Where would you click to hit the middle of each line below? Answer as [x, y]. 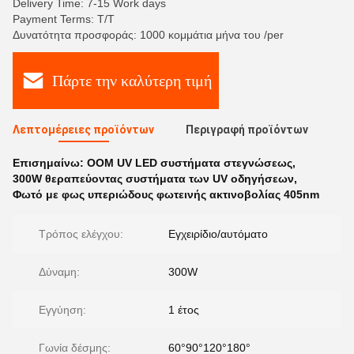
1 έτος [184, 310]
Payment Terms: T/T [64, 19]
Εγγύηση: [62, 310]
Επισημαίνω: [50, 163]
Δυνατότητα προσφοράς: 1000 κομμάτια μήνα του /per [148, 35]
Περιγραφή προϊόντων [247, 130]
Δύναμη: [59, 272]
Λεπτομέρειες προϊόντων [83, 130]
